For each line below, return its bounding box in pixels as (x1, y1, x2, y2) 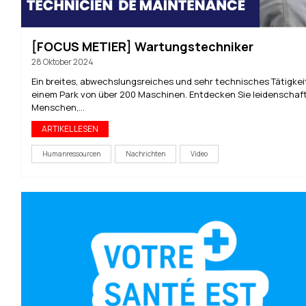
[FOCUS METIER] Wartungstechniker (31, 38, 253, 55)
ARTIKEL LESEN (42, 122, 98, 135)
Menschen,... (31, 100, 85, 113)
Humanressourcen (42, 148, 100, 158)
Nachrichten (126, 148, 165, 158)
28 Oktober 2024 (31, 55, 94, 68)
